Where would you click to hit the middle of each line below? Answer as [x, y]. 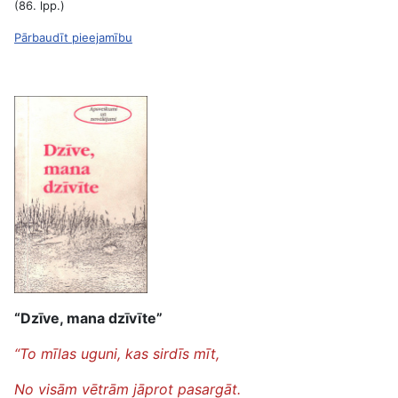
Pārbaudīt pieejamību [73, 37]
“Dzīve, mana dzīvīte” [88, 318]
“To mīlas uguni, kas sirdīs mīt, [117, 354]
